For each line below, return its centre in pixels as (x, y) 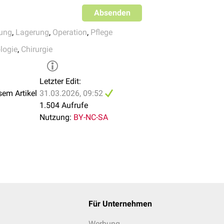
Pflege (101, 32)
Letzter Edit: (60, 81)
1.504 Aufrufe (64, 105)
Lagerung (32, 32)
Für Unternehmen (120, 204)
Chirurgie (37, 49)
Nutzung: (55, 117)
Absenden (112, 13)
